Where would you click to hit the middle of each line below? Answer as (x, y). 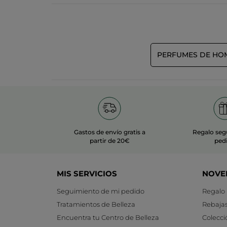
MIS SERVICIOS (87, 173)
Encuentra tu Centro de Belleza (108, 217)
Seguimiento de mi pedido (101, 191)
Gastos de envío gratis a (109, 132)
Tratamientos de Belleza (96, 204)
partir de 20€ (109, 140)
